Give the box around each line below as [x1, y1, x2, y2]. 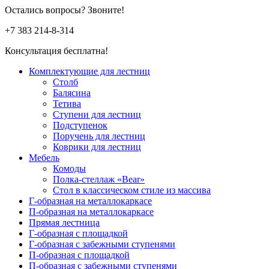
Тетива [53, 98, 81, 109]
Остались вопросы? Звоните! [5, 4, 124, 15]
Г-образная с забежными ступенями [29, 238, 175, 249]
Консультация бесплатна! [5, 45, 108, 56]
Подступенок [53, 119, 107, 130]
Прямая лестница [29, 217, 100, 228]
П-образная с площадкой [29, 249, 130, 260]
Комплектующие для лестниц [29, 65, 150, 76]
